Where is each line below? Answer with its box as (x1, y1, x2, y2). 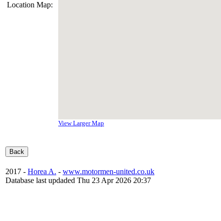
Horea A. (28, 167, 56, 176)
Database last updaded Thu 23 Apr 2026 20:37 (5, 176, 151, 184)
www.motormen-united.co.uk (63, 167, 154, 176)
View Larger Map (58, 119, 104, 127)
